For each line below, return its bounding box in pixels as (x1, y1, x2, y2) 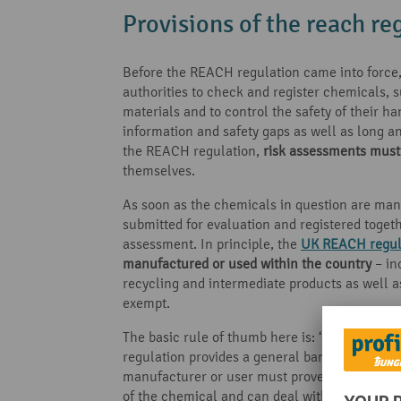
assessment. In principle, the (123, 235, 301, 252)
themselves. (123, 161, 195, 179)
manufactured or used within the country (123, 254, 371, 272)
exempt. (123, 294, 170, 311)
